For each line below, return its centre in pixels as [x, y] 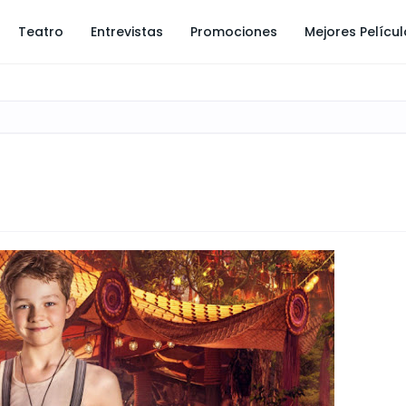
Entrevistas [127, 32]
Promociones [234, 32]
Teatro [41, 32]
